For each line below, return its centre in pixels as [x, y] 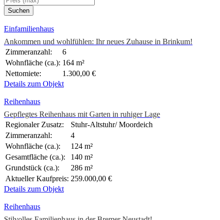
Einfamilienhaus [29, 29]
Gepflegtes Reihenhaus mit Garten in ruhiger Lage [82, 114]
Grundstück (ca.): [32, 168]
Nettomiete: [23, 74]
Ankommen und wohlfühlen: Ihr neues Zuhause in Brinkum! [98, 42]
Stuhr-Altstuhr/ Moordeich [112, 125]
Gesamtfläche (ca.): [35, 157]
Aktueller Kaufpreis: [37, 179]
